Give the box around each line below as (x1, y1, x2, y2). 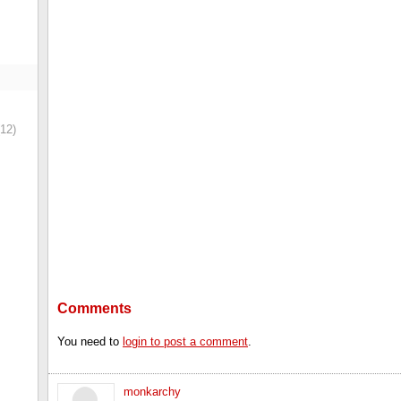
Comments (57, 300, 132, 316)
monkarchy (124, 384, 181, 398)
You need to (57, 334, 123, 348)
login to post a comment (123, 334, 248, 348)
